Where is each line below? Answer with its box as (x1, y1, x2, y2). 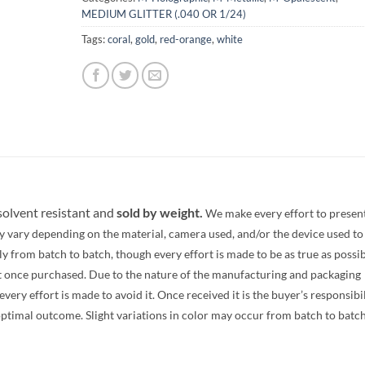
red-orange (159, 32, 212, 46)
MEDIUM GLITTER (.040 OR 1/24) (81, 7, 246, 20)
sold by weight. (114, 204, 203, 220)
